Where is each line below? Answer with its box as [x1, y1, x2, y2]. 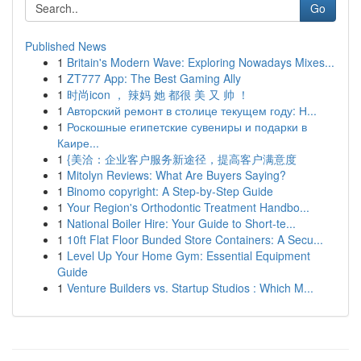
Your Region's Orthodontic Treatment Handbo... [67, 199, 309, 215]
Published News [25, 38, 106, 54]
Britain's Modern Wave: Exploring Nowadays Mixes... [67, 54, 334, 70]
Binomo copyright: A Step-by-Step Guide [67, 183, 273, 199]
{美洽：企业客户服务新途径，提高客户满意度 [67, 151, 297, 167]
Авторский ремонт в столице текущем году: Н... [67, 102, 317, 118]
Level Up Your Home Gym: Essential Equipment [67, 247, 310, 263]
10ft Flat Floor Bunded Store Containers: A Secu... [67, 231, 323, 247]
